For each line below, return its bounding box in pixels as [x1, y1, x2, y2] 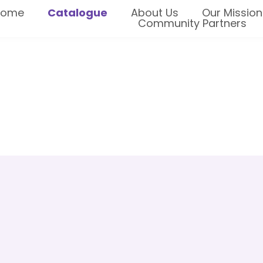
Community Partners [138, 16, 247, 31]
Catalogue [48, 5, 108, 21]
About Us [131, 5, 179, 21]
